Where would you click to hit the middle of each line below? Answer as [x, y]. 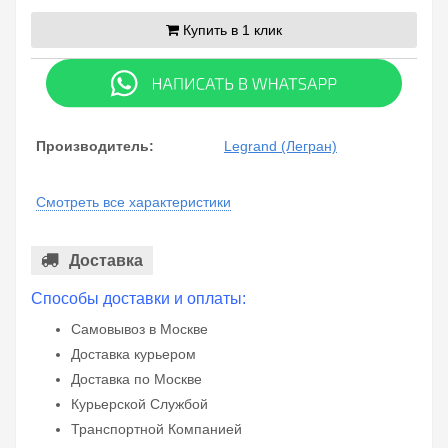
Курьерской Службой [139, 404]
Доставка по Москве [136, 379]
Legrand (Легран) [280, 146]
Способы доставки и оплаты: [138, 299]
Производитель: [95, 146]
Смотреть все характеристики [133, 202]
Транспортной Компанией [156, 429]
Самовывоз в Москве [139, 329]
